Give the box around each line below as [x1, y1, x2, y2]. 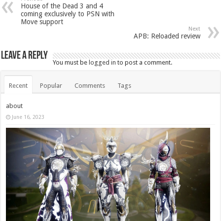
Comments [74, 81, 106, 89]
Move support [21, 17, 64, 26]
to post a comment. [116, 58, 173, 66]
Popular [40, 81, 63, 89]
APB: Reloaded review [133, 32, 200, 40]
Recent [9, 81, 28, 89]
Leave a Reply [1, 50, 48, 62]
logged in [89, 58, 116, 66]
